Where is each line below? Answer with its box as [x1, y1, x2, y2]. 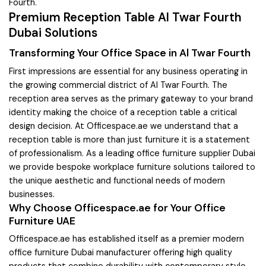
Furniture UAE [9, 214, 75, 227]
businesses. [9, 188, 55, 199]
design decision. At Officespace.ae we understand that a [9, 120, 238, 131]
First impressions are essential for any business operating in [9, 65, 248, 77]
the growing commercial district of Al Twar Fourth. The [9, 79, 227, 90]
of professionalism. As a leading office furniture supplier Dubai [9, 147, 255, 159]
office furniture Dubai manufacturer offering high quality [9, 247, 232, 258]
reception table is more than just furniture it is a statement [9, 134, 250, 145]
